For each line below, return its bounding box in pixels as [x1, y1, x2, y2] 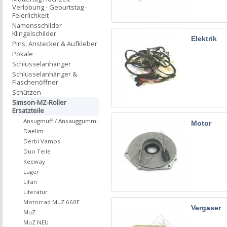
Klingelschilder [12, 29, 56, 38]
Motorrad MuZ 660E [23, 198, 80, 206]
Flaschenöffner [12, 78, 58, 87]
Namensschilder [12, 21, 62, 30]
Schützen [12, 88, 41, 97]
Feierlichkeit [12, 11, 49, 20]
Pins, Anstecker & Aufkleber [12, 39, 97, 48]
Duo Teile [23, 147, 51, 155]
